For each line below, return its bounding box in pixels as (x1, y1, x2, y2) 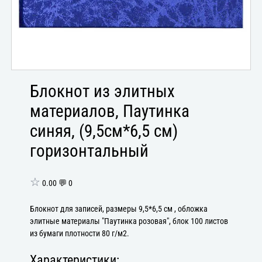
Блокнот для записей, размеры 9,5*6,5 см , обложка (30, 204, 208, 214)
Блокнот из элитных (30, 81, 175, 102)
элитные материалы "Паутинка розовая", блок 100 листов (30, 216, 229, 226)
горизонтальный (30, 141, 149, 161)
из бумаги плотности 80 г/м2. (30, 228, 130, 239)
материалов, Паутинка (30, 101, 190, 122)
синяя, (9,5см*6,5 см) (30, 121, 178, 142)
